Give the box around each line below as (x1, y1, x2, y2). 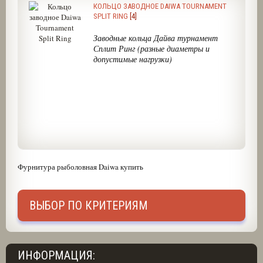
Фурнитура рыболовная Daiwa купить (17, 161, 143, 172)
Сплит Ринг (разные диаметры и (93, 43, 210, 54)
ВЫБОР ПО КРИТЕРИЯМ (29, 198, 148, 213)
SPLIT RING (93, 12, 128, 21)
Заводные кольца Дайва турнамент (93, 32, 218, 43)
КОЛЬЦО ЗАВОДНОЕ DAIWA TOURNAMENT (93, 2, 227, 11)
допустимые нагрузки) (93, 53, 172, 65)
